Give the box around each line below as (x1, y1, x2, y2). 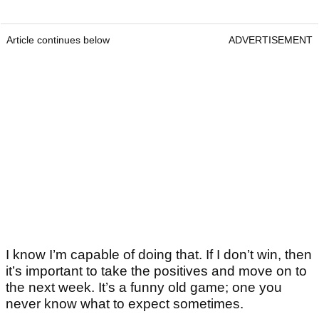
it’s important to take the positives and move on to (6, 263, 307, 279)
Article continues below (6, 34, 110, 46)
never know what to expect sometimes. (6, 296, 244, 312)
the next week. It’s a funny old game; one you (6, 280, 282, 296)
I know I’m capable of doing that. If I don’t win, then (6, 247, 312, 263)
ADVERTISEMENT (229, 34, 313, 46)
